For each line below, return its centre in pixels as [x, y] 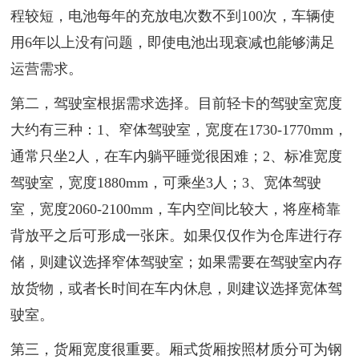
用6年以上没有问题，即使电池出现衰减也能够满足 [173, 42]
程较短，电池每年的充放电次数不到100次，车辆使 [173, 16]
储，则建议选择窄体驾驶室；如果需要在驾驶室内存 [177, 262]
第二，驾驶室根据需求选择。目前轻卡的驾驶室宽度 [177, 103]
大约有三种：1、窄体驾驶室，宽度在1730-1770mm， [179, 129]
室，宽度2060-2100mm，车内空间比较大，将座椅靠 [176, 209]
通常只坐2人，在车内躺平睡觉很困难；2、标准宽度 [177, 156]
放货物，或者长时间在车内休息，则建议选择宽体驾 [177, 288]
